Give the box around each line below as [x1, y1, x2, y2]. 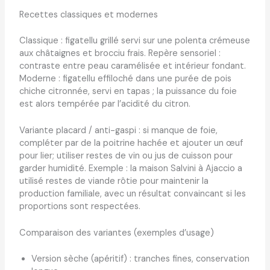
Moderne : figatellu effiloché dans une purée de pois [19, 72, 231, 84]
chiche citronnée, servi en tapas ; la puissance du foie [19, 85, 237, 97]
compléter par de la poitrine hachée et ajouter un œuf [19, 137, 243, 149]
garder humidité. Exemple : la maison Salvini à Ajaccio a [19, 162, 242, 174]
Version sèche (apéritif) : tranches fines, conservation [31, 253, 250, 265]
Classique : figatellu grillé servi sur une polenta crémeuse [19, 34, 250, 46]
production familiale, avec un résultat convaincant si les [19, 187, 246, 199]
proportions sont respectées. [19, 200, 140, 212]
